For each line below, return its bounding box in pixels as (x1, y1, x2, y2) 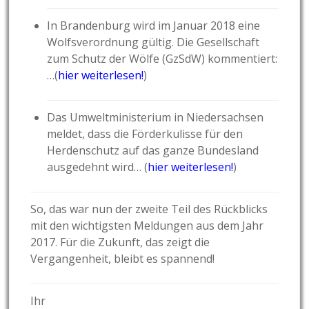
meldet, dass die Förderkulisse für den (47, 126, 243, 142)
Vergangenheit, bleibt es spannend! (30, 251, 215, 267)
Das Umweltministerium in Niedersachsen (47, 110, 264, 126)
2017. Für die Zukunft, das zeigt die (30, 235, 210, 250)
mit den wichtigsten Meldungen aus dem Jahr (30, 218, 264, 234)
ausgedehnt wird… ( (47, 159, 148, 175)
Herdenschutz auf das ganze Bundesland (47, 143, 259, 159)
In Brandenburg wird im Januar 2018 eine (47, 18, 261, 34)
